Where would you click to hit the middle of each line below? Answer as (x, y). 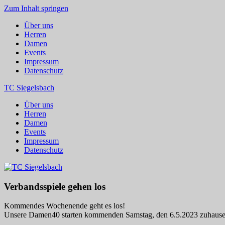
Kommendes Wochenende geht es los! (65, 206)
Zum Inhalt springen (36, 8)
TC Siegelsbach (29, 88)
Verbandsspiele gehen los (55, 186)
